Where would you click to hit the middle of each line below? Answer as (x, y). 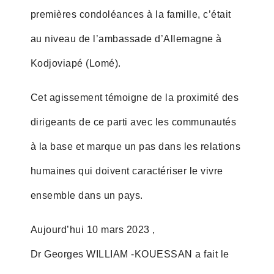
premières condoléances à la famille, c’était (131, 14)
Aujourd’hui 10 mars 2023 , (93, 229)
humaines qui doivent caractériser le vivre (127, 171)
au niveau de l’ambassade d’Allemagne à (126, 39)
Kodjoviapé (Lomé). (76, 63)
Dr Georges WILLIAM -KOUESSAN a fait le (130, 254)
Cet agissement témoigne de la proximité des (135, 97)
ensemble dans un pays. (87, 195)
